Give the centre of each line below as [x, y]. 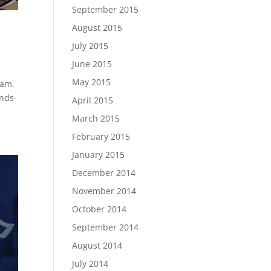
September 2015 [106, 9]
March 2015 [96, 118]
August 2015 [97, 27]
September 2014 [106, 227]
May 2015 [92, 82]
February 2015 [101, 136]
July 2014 [90, 263]
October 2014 [100, 209]
